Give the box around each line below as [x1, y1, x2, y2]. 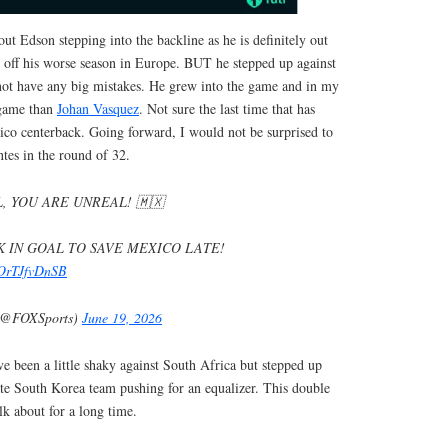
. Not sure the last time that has [139, 99, 315, 119]
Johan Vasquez [57, 99, 139, 119]
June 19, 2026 [82, 307, 162, 327]
